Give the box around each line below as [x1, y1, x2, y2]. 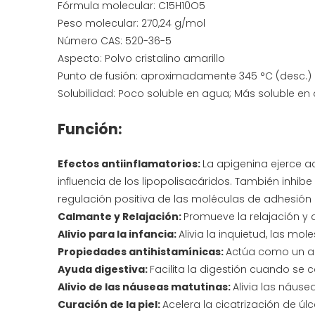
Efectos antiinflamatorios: [58, 157, 202, 171]
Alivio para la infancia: [58, 227, 179, 241]
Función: [58, 119, 122, 139]
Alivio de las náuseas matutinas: [58, 280, 233, 294]
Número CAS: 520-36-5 [58, 34, 172, 48]
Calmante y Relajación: [58, 210, 184, 224]
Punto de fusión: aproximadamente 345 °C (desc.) [58, 69, 311, 83]
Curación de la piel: [58, 297, 162, 311]
